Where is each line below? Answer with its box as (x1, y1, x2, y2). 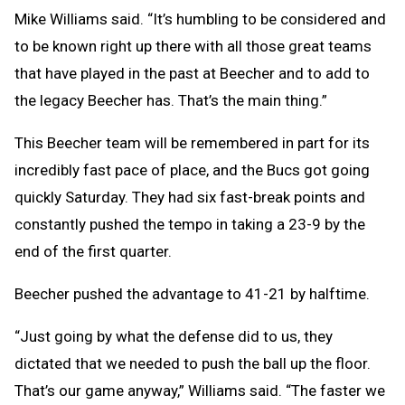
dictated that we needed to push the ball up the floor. (14, 353, 371, 372)
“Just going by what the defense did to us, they (14, 326, 333, 345)
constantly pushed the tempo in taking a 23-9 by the (14, 214, 365, 233)
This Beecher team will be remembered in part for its (14, 133, 370, 152)
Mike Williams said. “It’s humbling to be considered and (14, 9, 386, 28)
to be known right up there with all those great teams (14, 36, 372, 55)
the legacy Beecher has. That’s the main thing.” (14, 90, 327, 109)
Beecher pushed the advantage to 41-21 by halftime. (14, 284, 370, 303)
